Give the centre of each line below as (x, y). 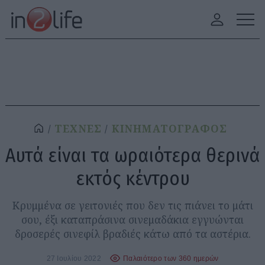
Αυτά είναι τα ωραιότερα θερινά (132, 155)
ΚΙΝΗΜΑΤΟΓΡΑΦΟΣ (169, 129)
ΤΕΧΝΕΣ (78, 129)
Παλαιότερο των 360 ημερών (171, 258)
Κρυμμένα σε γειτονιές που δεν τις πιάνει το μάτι (132, 205)
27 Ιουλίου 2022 (74, 258)
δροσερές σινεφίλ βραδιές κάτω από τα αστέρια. (132, 234)
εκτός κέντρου (132, 178)
